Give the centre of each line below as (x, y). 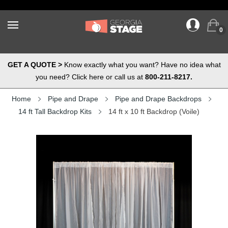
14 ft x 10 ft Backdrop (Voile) (154, 111)
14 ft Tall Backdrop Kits (55, 111)
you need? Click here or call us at (90, 77)
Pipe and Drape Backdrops (158, 99)
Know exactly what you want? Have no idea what (141, 65)
